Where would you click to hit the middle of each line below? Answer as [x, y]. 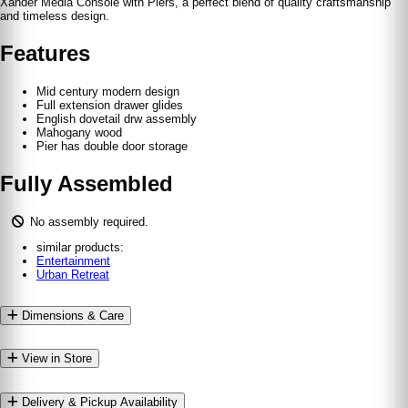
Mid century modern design [108, 91]
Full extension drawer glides [110, 105]
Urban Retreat [73, 274]
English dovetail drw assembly [117, 118]
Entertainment [73, 260]
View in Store [55, 359]
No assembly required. [89, 221]
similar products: [80, 247]
